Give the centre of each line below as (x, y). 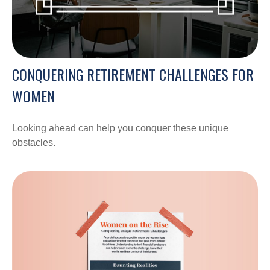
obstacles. (34, 142)
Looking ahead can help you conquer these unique (120, 128)
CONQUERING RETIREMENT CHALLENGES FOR (133, 74)
